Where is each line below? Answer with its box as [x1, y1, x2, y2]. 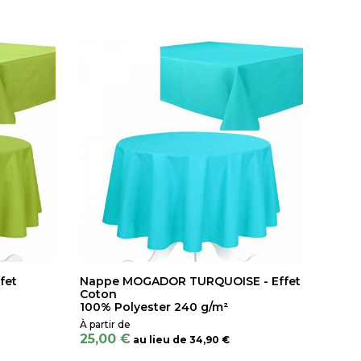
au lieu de [132, 333, 187, 346]
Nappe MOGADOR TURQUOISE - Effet [79, 273, 301, 288]
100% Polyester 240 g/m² [79, 299, 228, 314]
